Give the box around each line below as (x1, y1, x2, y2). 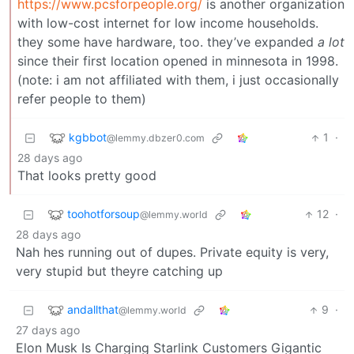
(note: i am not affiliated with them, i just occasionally (17, 72, 339, 88)
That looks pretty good (17, 168, 156, 184)
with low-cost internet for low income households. (17, 15, 318, 32)
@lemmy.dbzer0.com (107, 131, 205, 144)
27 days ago (16, 323, 80, 337)
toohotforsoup (67, 206, 140, 220)
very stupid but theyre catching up (16, 263, 223, 280)
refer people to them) (17, 91, 146, 107)
